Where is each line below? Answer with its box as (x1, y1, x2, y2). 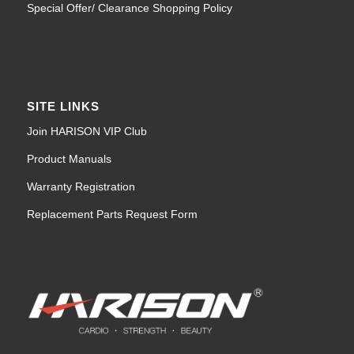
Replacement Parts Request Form (26, 207, 198, 220)
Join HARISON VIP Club (26, 125, 147, 138)
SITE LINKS (26, 100, 100, 114)
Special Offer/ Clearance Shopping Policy (26, 2, 232, 15)
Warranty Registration (26, 179, 135, 193)
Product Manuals (26, 153, 111, 166)
